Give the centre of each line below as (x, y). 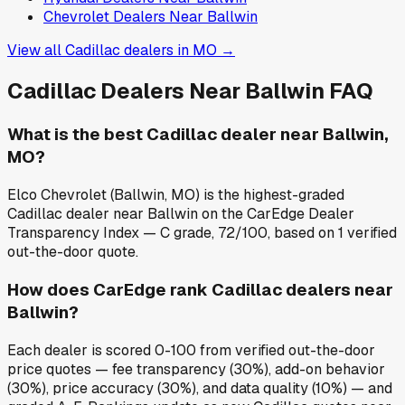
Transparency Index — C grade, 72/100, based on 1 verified (202, 233)
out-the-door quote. (73, 252)
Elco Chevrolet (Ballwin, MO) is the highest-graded (176, 195)
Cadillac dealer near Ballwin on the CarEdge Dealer (181, 214)
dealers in (156, 50)
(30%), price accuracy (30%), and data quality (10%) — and (200, 388)
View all (36, 50)
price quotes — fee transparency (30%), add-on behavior (196, 369)
